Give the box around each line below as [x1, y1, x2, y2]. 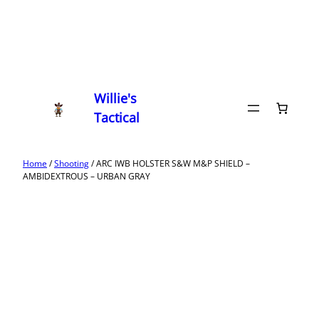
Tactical [94, 109, 140, 126]
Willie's [94, 90, 137, 107]
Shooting [54, 157, 89, 169]
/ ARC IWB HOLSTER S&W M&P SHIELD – [89, 157, 250, 169]
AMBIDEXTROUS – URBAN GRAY [23, 170, 150, 182]
